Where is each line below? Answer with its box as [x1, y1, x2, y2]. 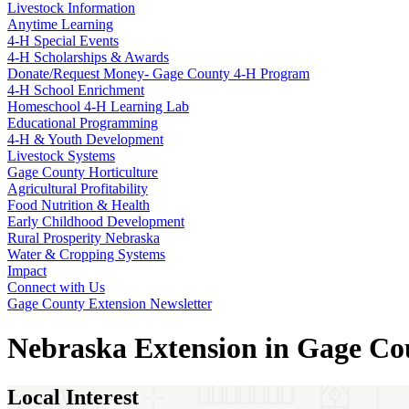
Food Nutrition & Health [7, 197, 150, 213]
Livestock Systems [7, 148, 115, 163]
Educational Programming [7, 115, 158, 131]
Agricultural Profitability [7, 181, 148, 196]
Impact [7, 263, 47, 278]
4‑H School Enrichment [7, 82, 144, 98]
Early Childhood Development [7, 214, 184, 229]
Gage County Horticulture [7, 164, 158, 180]
